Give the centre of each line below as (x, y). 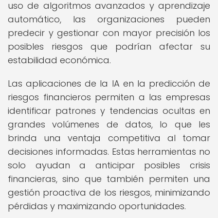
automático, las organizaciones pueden (109, 19)
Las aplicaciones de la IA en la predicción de (109, 83)
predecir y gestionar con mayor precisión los (109, 33)
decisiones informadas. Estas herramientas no (109, 152)
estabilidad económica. (59, 60)
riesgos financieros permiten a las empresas (109, 97)
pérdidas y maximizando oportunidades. (97, 206)
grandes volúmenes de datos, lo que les (109, 124)
